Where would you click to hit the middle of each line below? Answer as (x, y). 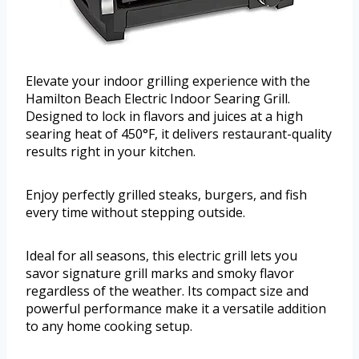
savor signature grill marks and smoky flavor (160, 274)
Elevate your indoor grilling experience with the (168, 81)
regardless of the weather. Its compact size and (167, 291)
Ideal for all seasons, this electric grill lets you (161, 256)
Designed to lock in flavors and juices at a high (164, 117)
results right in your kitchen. (111, 152)
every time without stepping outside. (135, 213)
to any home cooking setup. (109, 327)
